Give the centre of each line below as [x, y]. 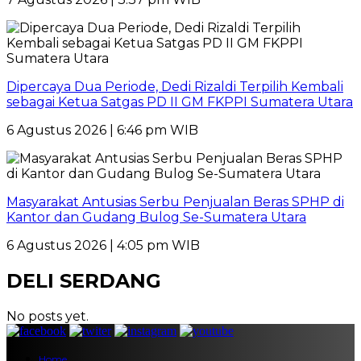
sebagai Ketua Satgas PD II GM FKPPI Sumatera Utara [180, 102]
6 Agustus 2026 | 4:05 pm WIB [103, 246]
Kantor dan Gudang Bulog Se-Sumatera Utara [156, 218]
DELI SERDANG [84, 281]
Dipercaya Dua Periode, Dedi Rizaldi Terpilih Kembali [175, 87]
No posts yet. [48, 317]
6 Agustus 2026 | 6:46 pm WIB [102, 131]
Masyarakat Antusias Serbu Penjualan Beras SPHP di [175, 202]
